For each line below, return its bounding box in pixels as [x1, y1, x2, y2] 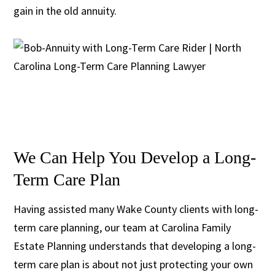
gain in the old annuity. [14, 3, 117, 18]
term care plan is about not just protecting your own [14, 257, 254, 271]
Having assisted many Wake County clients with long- [14, 201, 259, 216]
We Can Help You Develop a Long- [14, 147, 257, 167]
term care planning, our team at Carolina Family [14, 220, 231, 234]
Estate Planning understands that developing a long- [14, 238, 257, 253]
